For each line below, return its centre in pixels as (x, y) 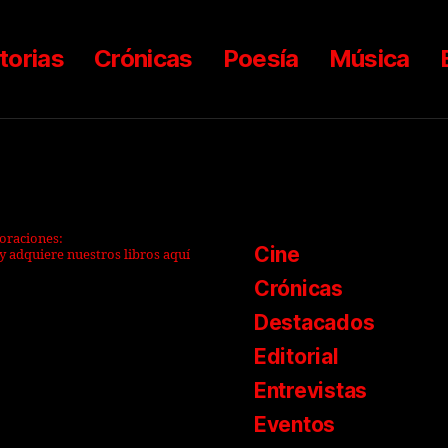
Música (369, 59)
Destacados (314, 323)
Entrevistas (311, 391)
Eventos (295, 425)
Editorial (296, 357)
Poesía (260, 59)
